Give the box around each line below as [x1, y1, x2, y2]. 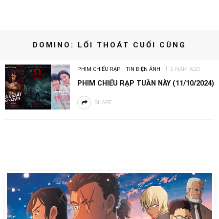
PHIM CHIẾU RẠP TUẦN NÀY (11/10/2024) [77, 79, 214, 88]
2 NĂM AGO [170, 66, 200, 72]
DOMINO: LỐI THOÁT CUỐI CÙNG [33, 41, 186, 49]
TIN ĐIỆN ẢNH [125, 66, 160, 72]
